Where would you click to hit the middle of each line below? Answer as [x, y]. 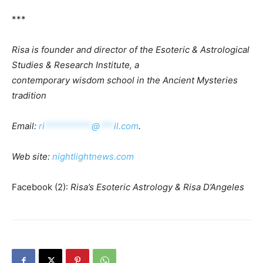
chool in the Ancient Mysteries [175, 80]
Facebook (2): [41, 187]
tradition [29, 95]
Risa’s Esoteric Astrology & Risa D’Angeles [157, 187]
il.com [126, 126]
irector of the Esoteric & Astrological [174, 50]
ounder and [68, 50]
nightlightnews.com [93, 156]
